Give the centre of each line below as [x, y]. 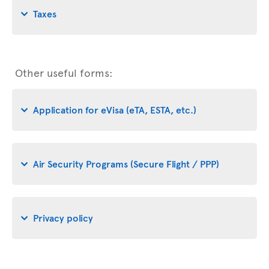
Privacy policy [63, 217]
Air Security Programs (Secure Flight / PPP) [126, 163]
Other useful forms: [64, 72]
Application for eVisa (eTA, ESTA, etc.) [115, 109]
